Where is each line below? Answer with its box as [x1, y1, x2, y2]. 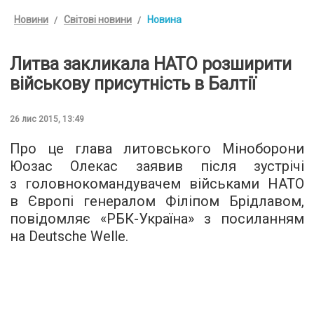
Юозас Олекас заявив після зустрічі [10, 157, 304, 175]
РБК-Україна [107, 210, 188, 227]
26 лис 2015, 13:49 [10, 114, 84, 124]
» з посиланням [188, 210, 304, 227]
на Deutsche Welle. [10, 227, 128, 245]
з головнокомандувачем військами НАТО [10, 175, 304, 192]
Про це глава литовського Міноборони [10, 139, 304, 157]
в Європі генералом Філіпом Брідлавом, [10, 192, 304, 210]
